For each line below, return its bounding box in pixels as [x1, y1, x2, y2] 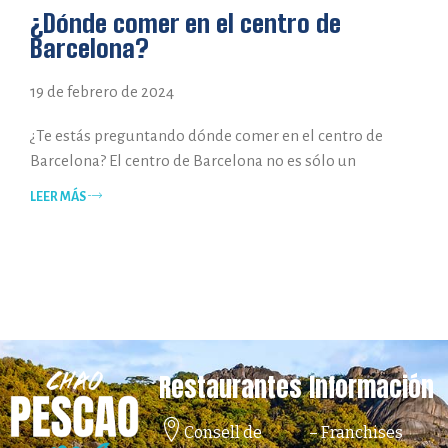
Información [308, 369, 434, 407]
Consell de [184, 423, 263, 443]
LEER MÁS [30, 190, 88, 205]
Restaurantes [159, 369, 303, 407]
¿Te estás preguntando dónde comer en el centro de [30, 127, 383, 145]
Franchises [320, 423, 403, 443]
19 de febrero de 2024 [30, 83, 174, 101]
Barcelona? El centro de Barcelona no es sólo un [30, 152, 356, 170]
